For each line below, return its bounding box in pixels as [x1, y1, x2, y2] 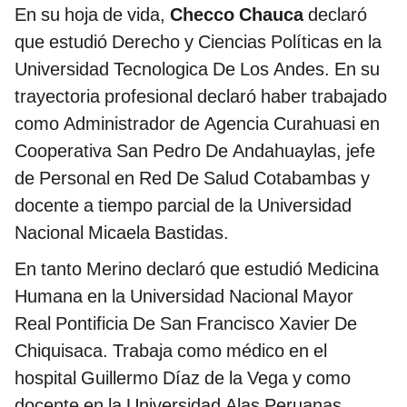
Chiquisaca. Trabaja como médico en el [15, 340, 327, 362]
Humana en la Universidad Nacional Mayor [15, 285, 353, 308]
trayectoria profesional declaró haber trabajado [15, 85, 387, 108]
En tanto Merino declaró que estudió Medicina [15, 258, 379, 281]
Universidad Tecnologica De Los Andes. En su [15, 58, 380, 81]
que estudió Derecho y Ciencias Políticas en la [15, 31, 382, 54]
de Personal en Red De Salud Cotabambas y [15, 167, 370, 190]
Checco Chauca [170, 4, 308, 26]
